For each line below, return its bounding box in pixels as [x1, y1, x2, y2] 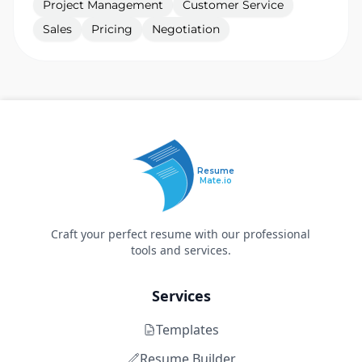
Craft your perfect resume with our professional [51, 226, 311, 242]
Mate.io [199, 175, 232, 186]
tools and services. [130, 242, 231, 258]
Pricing [91, 22, 133, 36]
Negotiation [152, 22, 220, 36]
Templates [156, 321, 219, 339]
